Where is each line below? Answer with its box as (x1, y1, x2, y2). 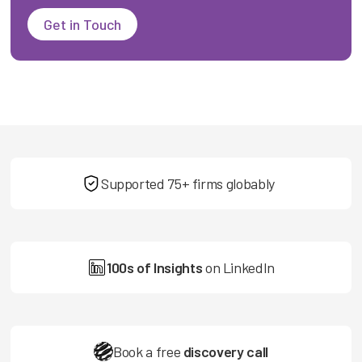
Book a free (113, 342, 183, 360)
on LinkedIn (202, 258, 275, 276)
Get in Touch (44, 15, 122, 33)
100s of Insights (107, 258, 203, 276)
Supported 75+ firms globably (100, 174, 281, 192)
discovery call (183, 342, 268, 360)
